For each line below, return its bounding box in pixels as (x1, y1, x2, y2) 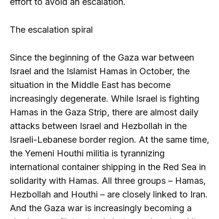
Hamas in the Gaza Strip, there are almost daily (10, 107, 198, 117)
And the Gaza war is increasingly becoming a (10, 202, 192, 213)
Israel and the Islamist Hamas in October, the (10, 66, 190, 76)
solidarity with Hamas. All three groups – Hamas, (10, 175, 206, 186)
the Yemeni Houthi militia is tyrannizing (10, 148, 165, 158)
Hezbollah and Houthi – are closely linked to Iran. (10, 189, 208, 199)
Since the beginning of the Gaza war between (10, 52, 194, 63)
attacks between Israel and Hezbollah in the (10, 120, 187, 131)
